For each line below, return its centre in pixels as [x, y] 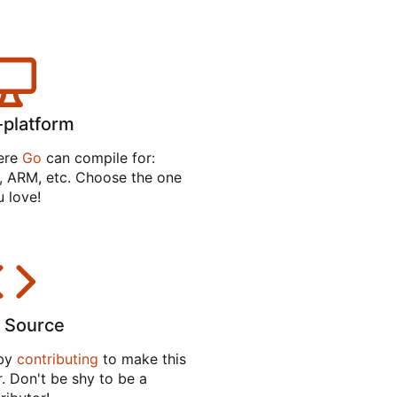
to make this [142, 359]
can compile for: [98, 158]
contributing [57, 359]
